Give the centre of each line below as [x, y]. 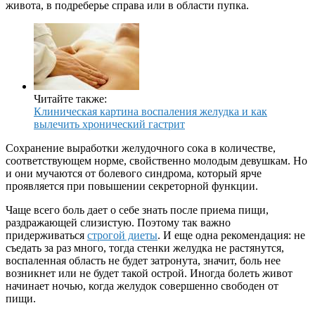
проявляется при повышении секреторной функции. [132, 186]
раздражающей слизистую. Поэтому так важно [118, 223]
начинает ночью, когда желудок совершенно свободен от [142, 286]
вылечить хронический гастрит [109, 124]
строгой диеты [122, 236]
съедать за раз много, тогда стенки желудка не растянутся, [145, 248]
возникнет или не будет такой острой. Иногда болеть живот [149, 274]
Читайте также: [70, 99]
